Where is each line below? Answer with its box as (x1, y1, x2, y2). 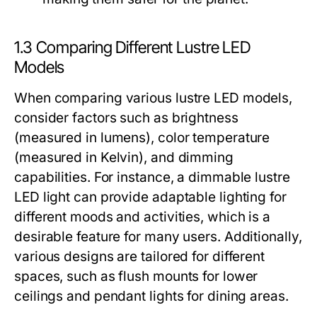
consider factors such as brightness (14, 110, 238, 126)
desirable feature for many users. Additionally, (14, 229, 302, 245)
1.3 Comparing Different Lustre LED (14, 38, 251, 57)
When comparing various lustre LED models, (14, 90, 293, 106)
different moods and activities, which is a (14, 209, 271, 225)
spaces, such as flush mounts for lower (14, 268, 258, 284)
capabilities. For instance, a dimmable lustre (14, 169, 290, 185)
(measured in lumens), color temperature (14, 129, 270, 146)
